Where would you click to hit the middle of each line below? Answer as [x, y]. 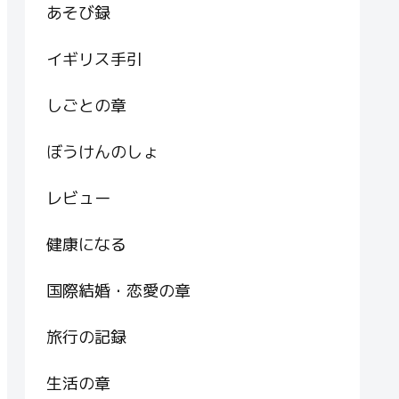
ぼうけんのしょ [102, 152]
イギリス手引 [94, 59]
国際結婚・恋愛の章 [118, 291]
